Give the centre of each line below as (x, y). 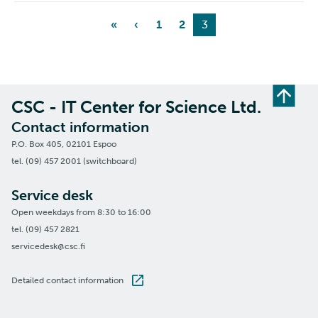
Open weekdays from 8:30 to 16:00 (81, 212)
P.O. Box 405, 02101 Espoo (64, 144)
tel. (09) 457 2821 (45, 229)
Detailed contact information (67, 281)
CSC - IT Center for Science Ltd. (136, 107)
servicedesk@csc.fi (48, 246)
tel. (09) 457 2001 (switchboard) (74, 161)
